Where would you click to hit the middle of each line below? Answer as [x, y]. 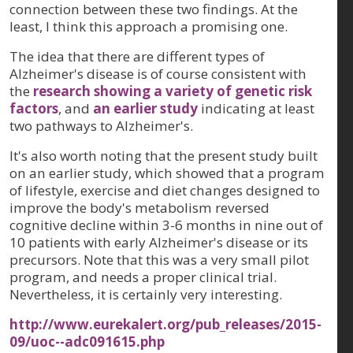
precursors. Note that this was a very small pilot [159, 260]
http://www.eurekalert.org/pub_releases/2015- [165, 325]
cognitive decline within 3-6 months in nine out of [166, 225]
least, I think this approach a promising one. [149, 27]
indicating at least [256, 109]
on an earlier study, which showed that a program [167, 173]
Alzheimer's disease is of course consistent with [158, 74]
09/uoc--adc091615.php [87, 342]
